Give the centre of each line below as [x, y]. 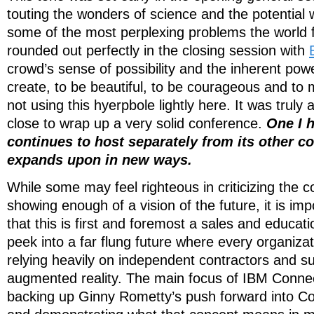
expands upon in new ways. [100, 160]
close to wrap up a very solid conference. [137, 124]
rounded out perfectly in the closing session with [158, 51]
